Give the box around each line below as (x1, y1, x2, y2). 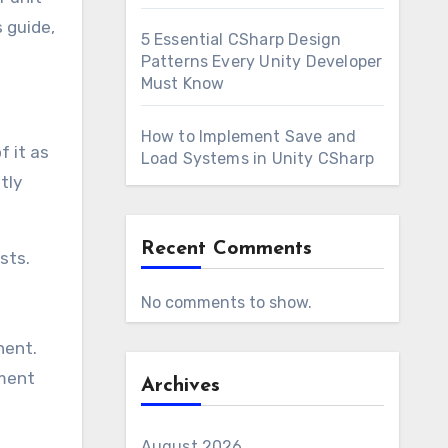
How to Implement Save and (140, 127, 357, 146)
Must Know (140, 74, 225, 93)
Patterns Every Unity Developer (140, 52, 383, 71)
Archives (140, 376, 220, 396)
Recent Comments (140, 239, 312, 259)
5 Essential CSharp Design (140, 30, 342, 49)
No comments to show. (140, 293, 312, 312)
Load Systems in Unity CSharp (140, 149, 375, 168)
